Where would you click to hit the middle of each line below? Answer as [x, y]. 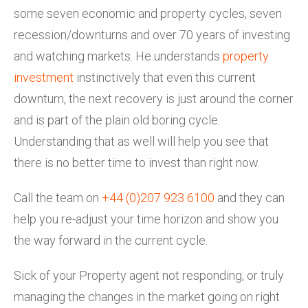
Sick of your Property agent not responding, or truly [149, 275]
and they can [250, 197]
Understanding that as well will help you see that [141, 141]
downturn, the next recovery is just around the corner [154, 98]
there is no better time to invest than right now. [137, 162]
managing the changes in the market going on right [147, 296]
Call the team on [58, 197]
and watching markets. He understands [118, 56]
